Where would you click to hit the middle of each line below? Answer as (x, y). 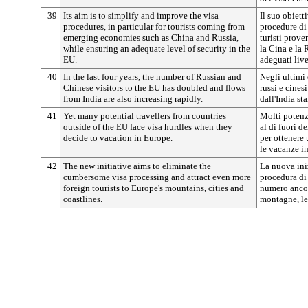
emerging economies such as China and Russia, (151, 37)
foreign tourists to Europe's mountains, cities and (154, 188)
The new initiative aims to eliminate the (137, 166)
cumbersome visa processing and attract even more (157, 177)
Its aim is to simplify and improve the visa (141, 15)
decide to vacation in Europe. (118, 138)
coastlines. (83, 199)
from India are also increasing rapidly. (133, 99)
